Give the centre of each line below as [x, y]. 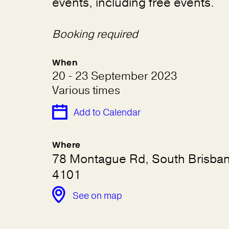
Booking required [95, 35]
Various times [86, 90]
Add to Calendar [107, 112]
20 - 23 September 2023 [115, 76]
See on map [97, 196]
